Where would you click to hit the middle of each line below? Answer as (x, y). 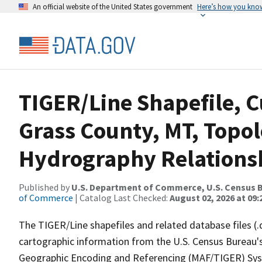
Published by (45, 187)
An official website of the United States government (113, 6)
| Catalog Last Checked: (121, 198)
